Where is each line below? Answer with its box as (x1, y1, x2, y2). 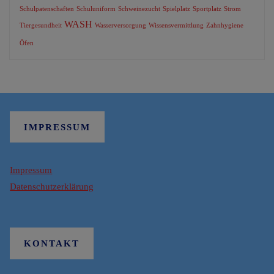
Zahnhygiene (206, 21, 243, 29)
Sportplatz (192, 5, 221, 12)
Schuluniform (76, 5, 116, 12)
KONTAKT (24, 238, 80, 249)
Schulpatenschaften (19, 5, 74, 12)
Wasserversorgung (94, 21, 146, 29)
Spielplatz (162, 5, 190, 12)
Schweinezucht (117, 5, 160, 12)
